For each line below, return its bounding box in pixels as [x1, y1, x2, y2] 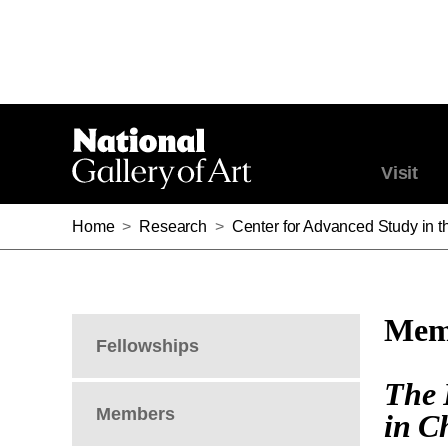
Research [139, 218, 207, 235]
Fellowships [96, 336, 199, 356]
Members [96, 404, 175, 424]
